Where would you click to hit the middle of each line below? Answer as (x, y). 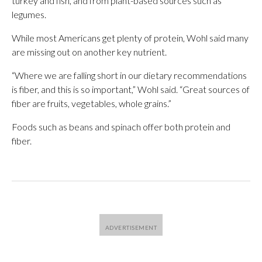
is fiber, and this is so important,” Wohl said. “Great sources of (131, 89)
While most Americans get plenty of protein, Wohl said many (130, 38)
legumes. (29, 14)
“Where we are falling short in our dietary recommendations (129, 75)
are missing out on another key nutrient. (89, 52)
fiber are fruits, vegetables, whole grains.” (92, 103)
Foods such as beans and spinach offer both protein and (121, 127)
